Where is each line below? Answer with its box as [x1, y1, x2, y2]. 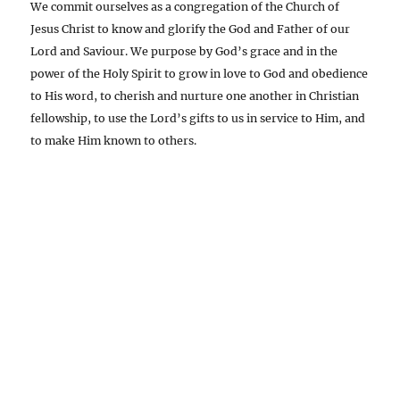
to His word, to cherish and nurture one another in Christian [30, 89, 360, 104]
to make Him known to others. [30, 134, 197, 148]
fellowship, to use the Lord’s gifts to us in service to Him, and [30, 112, 366, 126]
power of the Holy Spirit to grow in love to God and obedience [30, 67, 369, 81]
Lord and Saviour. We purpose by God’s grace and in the [30, 45, 338, 59]
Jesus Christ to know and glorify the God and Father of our [30, 22, 351, 37]
